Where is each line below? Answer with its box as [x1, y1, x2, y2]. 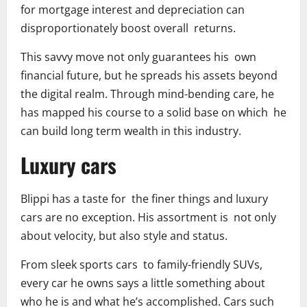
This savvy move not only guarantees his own [21, 49, 256, 64]
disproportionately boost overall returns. [21, 20, 236, 36]
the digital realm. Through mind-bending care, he [21, 86, 274, 101]
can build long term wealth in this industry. [21, 123, 241, 138]
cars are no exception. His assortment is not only [21, 209, 276, 225]
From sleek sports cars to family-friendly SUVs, [21, 256, 262, 272]
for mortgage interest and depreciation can [21, 1, 245, 17]
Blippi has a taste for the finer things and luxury [21, 191, 268, 206]
